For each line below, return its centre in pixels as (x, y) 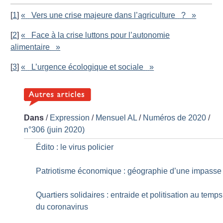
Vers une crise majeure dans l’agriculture (104, 15)
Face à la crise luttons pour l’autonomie (100, 35)
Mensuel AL (116, 117)
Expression (70, 117)
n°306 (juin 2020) (55, 129)
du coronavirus (62, 207)
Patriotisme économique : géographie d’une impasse (129, 171)
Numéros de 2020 (175, 117)
